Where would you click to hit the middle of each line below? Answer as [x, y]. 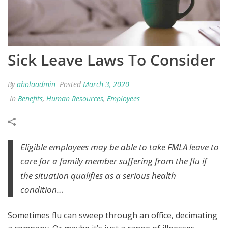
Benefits [30, 99]
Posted [70, 84]
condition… [42, 190]
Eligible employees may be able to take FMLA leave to [120, 147]
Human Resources [75, 99]
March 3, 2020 [106, 84]
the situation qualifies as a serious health [98, 176]
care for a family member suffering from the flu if [113, 161]
